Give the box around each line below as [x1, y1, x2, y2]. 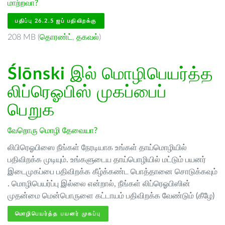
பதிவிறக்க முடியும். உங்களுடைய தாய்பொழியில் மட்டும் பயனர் [8, 156, 206, 164]
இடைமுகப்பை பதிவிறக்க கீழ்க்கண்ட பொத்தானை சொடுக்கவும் [8, 168, 217, 176]
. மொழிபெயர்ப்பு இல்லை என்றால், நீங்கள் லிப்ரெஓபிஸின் [8, 180, 190, 188]
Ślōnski [8, 66, 65, 83]
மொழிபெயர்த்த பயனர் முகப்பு [15, 211, 101, 216]
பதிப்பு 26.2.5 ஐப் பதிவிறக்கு [15, 18, 97, 24]
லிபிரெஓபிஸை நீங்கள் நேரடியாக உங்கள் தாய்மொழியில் [8, 144, 187, 152]
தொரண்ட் [40, 33, 72, 41]
